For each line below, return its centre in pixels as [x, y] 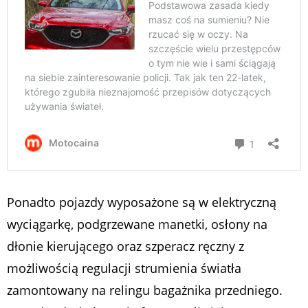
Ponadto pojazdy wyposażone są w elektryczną [142, 202]
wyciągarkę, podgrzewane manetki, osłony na [137, 224]
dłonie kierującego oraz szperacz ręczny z [125, 246]
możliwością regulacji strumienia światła [124, 268]
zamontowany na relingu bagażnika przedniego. [145, 290]
